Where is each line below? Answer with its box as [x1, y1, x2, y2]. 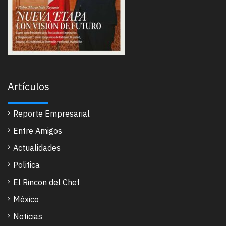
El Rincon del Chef [13, 177, 80, 188]
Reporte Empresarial [13, 108, 90, 119]
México [13, 194, 39, 205]
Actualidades [13, 143, 61, 153]
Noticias [13, 211, 42, 222]
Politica [13, 160, 40, 171]
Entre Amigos [13, 126, 62, 136]
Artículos [8, 80, 49, 94]
